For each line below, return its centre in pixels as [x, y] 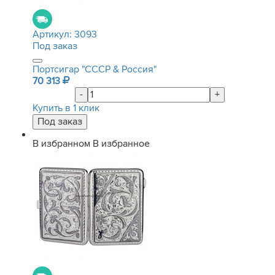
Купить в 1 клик [66, 108]
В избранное [121, 144]
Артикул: [53, 34]
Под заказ [55, 46]
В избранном [61, 144]
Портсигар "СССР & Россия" [95, 69]
